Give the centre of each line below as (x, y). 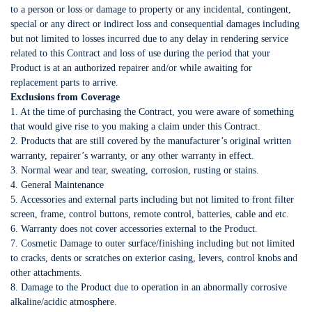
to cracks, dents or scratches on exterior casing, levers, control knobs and (154, 258)
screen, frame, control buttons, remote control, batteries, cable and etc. (150, 214)
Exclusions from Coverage (65, 97)
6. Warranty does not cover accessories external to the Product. (134, 229)
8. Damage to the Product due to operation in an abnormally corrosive (149, 287)
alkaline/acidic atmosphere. (64, 302)
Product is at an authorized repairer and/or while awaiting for (131, 68)
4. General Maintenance (57, 185)
